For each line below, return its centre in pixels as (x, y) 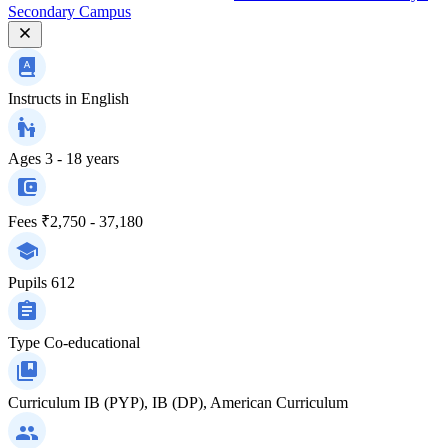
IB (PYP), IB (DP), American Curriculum (216, 402)
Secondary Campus (69, 11)
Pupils (27, 282)
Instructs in (42, 98)
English (105, 98)
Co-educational (92, 342)
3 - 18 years (82, 158)
